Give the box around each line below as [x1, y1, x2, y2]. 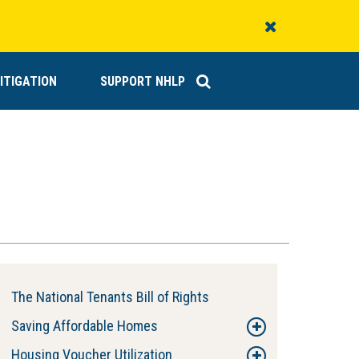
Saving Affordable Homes [11, 317, 158, 334]
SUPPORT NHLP [100, 74, 185, 89]
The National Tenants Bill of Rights [11, 288, 209, 305]
